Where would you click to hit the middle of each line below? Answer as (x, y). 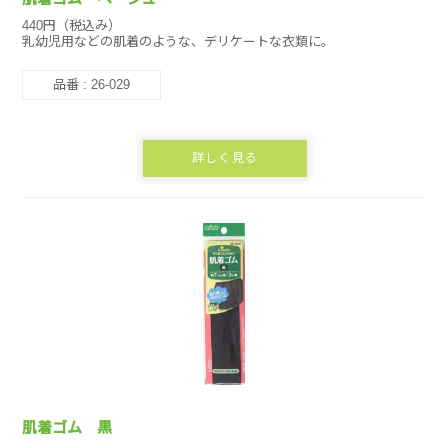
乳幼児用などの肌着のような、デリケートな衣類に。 (178, 42)
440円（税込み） (72, 26)
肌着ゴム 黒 (67, 427)
